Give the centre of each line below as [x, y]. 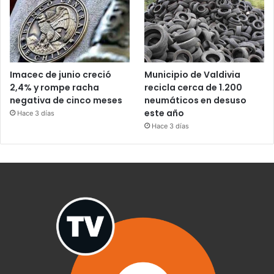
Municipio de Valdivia [193, 75]
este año [165, 113]
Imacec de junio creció [61, 75]
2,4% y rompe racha [54, 88]
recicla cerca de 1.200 [194, 88]
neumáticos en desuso [196, 101]
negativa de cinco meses [66, 101]
